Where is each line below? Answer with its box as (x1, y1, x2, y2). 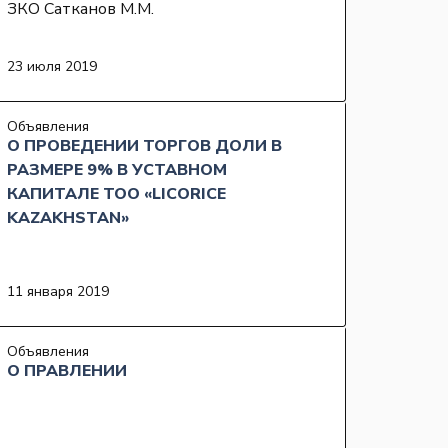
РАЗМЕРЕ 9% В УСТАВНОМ (7, 159, 227, 182)
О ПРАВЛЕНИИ (7, 360, 127, 383)
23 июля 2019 (7, 57, 97, 77)
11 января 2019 (7, 282, 109, 302)
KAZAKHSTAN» (7, 207, 130, 230)
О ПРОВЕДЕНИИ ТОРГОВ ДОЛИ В (7, 135, 282, 158)
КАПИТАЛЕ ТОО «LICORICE (7, 183, 226, 206)
